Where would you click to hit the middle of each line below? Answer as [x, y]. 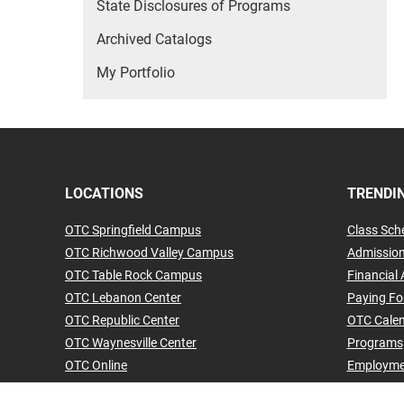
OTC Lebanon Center [123, 298]
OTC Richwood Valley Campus [149, 252]
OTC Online [96, 365]
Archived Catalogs [154, 39]
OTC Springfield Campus [133, 230]
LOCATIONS [104, 193]
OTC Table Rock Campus [133, 275]
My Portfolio [136, 73]
